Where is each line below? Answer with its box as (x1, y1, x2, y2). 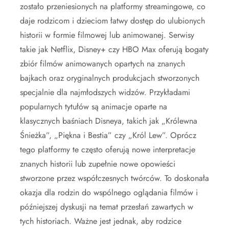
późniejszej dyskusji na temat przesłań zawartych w (20, 200, 193, 213)
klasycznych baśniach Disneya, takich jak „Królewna (20, 114, 197, 127)
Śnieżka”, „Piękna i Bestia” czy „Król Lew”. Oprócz (20, 129, 196, 141)
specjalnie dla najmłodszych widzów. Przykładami (20, 86, 190, 98)
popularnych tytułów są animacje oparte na (20, 100, 167, 112)
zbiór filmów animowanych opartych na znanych (20, 57, 185, 70)
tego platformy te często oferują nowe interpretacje (20, 143, 195, 155)
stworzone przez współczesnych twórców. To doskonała (20, 172, 209, 184)
